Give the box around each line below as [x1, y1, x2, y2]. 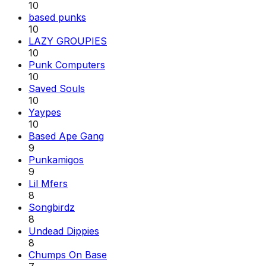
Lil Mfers [28, 177, 68, 189]
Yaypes [28, 106, 61, 118]
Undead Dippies [28, 224, 99, 237]
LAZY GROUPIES [28, 34, 107, 47]
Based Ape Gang [28, 129, 104, 142]
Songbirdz [28, 201, 75, 213]
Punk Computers [28, 58, 105, 71]
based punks [28, 11, 86, 23]
